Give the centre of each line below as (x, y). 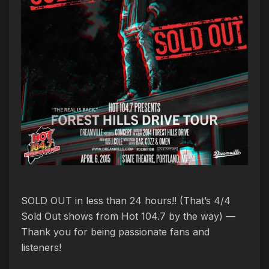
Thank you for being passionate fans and (115, 232)
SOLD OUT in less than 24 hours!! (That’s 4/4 (126, 201)
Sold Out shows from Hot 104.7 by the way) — (128, 216)
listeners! (41, 247)
